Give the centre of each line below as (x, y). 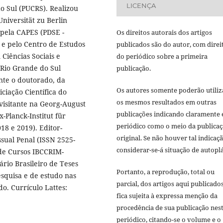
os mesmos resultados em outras (167, 102)
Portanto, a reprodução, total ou (166, 171)
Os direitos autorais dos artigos (164, 32)
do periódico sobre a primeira (162, 56)
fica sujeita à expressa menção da (167, 195)
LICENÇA (141, 6)
